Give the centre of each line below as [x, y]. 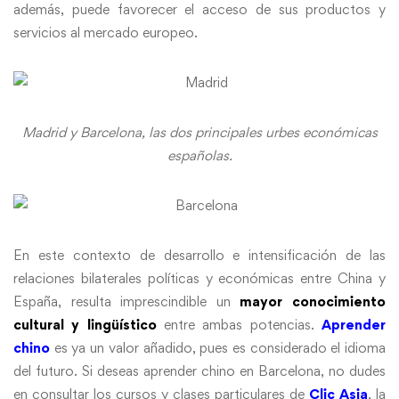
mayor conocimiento [313, 301]
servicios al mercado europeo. [106, 32]
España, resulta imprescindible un [122, 301]
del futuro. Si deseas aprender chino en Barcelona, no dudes [199, 370]
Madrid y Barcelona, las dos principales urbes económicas [199, 132]
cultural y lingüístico [85, 324]
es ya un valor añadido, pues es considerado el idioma [218, 347]
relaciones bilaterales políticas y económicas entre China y [199, 278]
